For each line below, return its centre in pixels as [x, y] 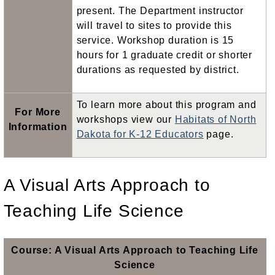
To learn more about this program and [166, 105]
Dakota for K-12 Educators [140, 134]
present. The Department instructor [160, 11]
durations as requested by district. [158, 70]
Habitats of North [215, 120]
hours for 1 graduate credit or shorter [164, 55]
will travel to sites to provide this [154, 26]
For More [38, 112]
